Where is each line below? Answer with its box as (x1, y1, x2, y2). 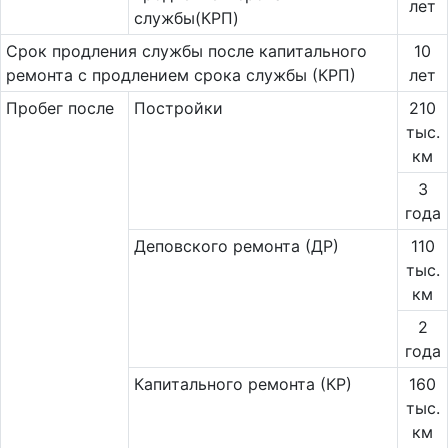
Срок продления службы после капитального (5, 41, 367, 61)
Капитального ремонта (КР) (133, 374, 352, 394)
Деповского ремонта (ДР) (133, 236, 339, 256)
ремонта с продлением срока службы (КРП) (5, 65, 356, 85)
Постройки (133, 98, 223, 118)
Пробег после (5, 98, 114, 118)
